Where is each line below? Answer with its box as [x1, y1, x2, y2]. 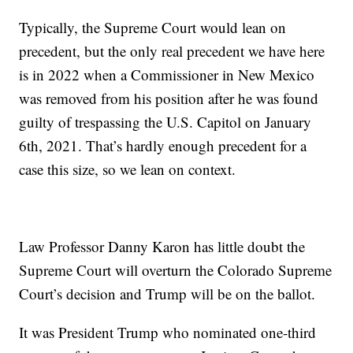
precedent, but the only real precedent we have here [19, 40, 325, 61]
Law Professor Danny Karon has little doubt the [19, 236, 306, 256]
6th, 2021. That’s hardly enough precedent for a [19, 135, 307, 155]
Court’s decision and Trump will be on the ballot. [19, 283, 316, 303]
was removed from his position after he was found [19, 87, 319, 108]
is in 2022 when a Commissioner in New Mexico [19, 64, 315, 84]
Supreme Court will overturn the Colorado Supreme [19, 259, 333, 280]
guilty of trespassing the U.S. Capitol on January [19, 111, 312, 132]
